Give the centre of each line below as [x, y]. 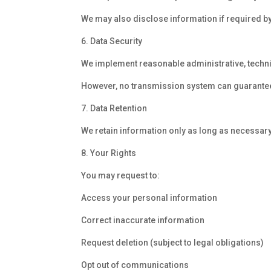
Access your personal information [149, 198]
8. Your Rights [109, 153]
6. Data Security [112, 41]
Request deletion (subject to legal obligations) [173, 243]
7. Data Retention [114, 109]
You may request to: [121, 176]
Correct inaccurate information [143, 220]
